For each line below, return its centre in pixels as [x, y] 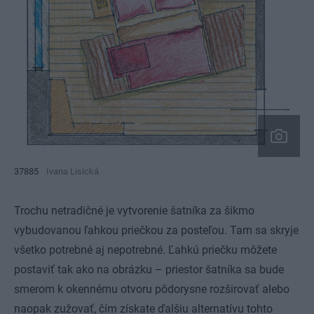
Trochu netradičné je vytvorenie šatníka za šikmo [134, 210]
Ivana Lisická [73, 171]
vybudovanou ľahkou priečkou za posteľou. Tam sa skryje [156, 230]
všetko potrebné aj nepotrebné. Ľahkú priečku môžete [145, 250]
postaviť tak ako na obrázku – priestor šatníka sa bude [149, 269]
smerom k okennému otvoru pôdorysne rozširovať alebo [152, 289]
